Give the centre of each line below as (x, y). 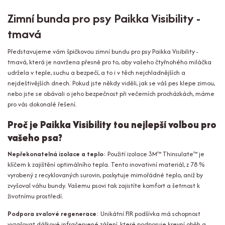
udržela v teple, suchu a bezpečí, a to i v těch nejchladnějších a (96, 72)
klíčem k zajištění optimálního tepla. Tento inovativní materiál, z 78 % (106, 164)
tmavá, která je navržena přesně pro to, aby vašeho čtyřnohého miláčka (109, 62)
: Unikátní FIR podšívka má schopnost (148, 213)
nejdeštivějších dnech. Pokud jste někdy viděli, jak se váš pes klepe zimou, (111, 83)
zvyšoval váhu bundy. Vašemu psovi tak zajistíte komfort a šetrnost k (104, 185)
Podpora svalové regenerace (52, 213)
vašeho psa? (35, 138)
